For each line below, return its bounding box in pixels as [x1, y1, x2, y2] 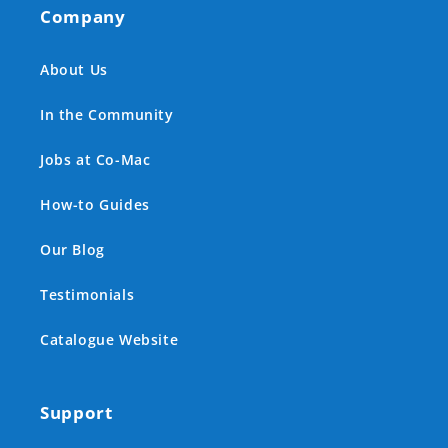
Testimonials [40, 285, 135, 305]
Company [40, 5, 126, 29]
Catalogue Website [40, 330, 179, 350]
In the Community [40, 105, 174, 125]
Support [40, 401, 113, 425]
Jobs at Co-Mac [40, 150, 151, 170]
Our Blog [40, 240, 105, 260]
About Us [40, 60, 108, 80]
